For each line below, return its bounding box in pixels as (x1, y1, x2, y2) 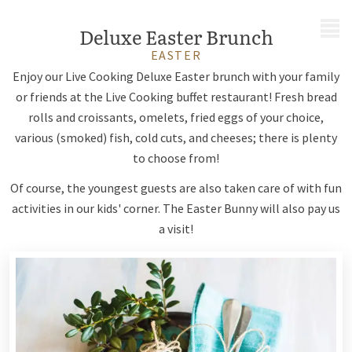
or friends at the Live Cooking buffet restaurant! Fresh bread (15, 89, 337, 104)
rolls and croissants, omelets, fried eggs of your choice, (28, 109, 324, 125)
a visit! (159, 221, 193, 236)
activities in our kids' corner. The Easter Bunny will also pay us (12, 200, 340, 216)
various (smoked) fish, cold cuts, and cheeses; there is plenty (15, 130, 337, 145)
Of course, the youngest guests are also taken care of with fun (10, 180, 342, 196)
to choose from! (133, 150, 219, 166)
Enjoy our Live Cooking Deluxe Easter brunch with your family (13, 68, 339, 84)
